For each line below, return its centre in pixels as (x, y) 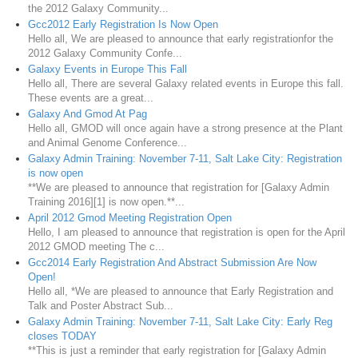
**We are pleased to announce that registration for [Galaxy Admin (179, 187)
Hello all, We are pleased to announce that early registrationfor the (181, 38)
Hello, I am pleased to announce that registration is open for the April (187, 232)
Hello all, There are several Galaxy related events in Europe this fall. (186, 83)
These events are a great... (91, 97)
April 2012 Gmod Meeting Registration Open (130, 217)
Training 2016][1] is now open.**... (106, 201)
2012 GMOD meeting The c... (96, 246)
